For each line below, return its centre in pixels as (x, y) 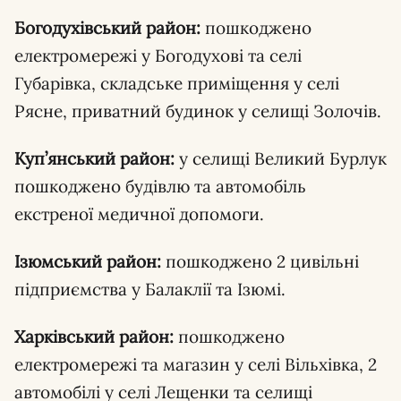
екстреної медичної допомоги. (139, 213)
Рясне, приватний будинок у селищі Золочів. (198, 111)
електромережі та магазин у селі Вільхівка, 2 (196, 364)
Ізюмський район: (88, 261)
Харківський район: (94, 336)
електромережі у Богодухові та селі (158, 55)
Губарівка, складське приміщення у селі (177, 83)
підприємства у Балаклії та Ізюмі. (150, 289)
